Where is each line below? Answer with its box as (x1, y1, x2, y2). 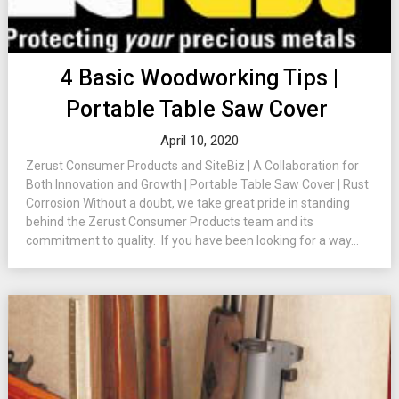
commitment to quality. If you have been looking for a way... (25, 233, 359, 248)
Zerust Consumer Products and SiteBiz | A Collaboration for (25, 159, 359, 173)
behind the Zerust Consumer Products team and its (25, 215, 313, 229)
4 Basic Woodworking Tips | (60, 65, 338, 91)
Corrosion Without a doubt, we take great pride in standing (25, 196, 350, 210)
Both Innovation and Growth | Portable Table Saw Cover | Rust (25, 177, 369, 191)
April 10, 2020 (159, 133, 239, 149)
